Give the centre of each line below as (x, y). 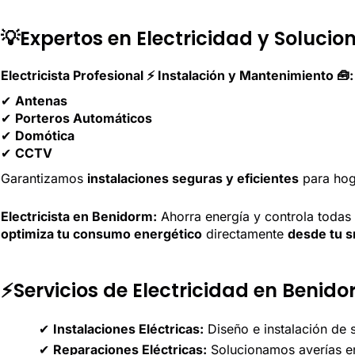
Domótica (45, 136)
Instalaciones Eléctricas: (128, 329)
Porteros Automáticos (84, 118)
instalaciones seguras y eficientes (193, 178)
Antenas (41, 101)
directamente (245, 233)
